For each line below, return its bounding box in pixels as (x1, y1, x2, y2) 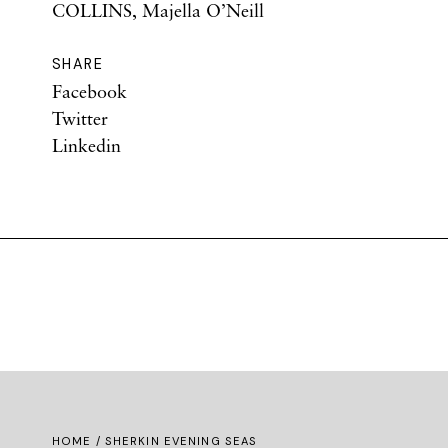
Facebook (52, 80, 127, 102)
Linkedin (52, 134, 121, 156)
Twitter (52, 107, 108, 129)
